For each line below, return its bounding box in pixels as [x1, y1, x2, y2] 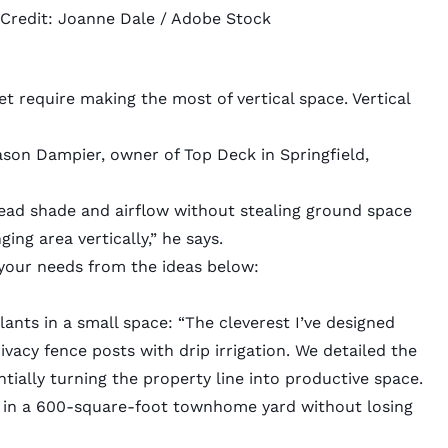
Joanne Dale [58, 8, 156, 28]
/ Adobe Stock [155, 8, 272, 28]
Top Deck [183, 144, 256, 164]
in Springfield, [255, 144, 369, 164]
